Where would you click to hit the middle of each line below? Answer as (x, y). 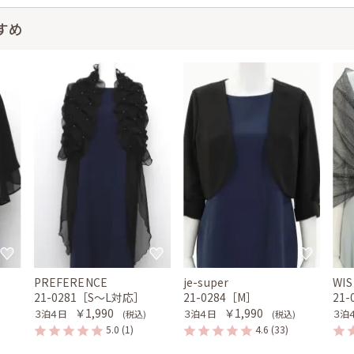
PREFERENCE (71, 282)
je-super (206, 282)
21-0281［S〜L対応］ (89, 297)
